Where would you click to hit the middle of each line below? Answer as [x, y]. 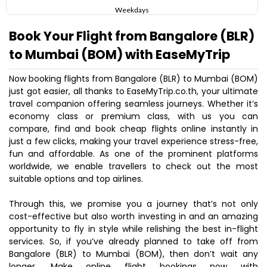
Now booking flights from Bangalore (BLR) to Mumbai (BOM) [133, 79]
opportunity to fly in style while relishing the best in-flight [133, 229]
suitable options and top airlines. [76, 179]
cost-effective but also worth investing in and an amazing [133, 217]
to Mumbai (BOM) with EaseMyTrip [119, 55]
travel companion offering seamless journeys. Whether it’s [133, 104]
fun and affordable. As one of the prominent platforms [133, 154]
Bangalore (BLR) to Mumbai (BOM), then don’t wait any [133, 254]
